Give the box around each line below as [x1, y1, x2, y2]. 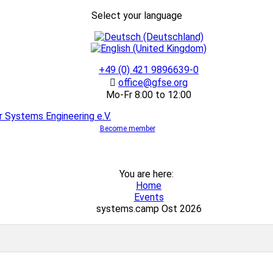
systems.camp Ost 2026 [96, 203, 202, 214]
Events [133, 191, 164, 203]
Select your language [91, 10, 182, 21]
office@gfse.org [118, 77, 188, 88]
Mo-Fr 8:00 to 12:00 [106, 89, 191, 101]
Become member [99, 124, 155, 133]
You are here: [119, 168, 179, 180]
